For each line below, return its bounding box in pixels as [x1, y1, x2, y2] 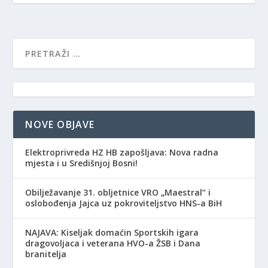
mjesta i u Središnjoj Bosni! [25, 157, 138, 169]
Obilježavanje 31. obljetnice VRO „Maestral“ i [25, 186, 211, 198]
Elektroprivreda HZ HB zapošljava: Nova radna [25, 146, 219, 158]
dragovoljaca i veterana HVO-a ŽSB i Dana [25, 237, 201, 249]
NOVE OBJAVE [25, 117, 95, 131]
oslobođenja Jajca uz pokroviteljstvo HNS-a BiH [25, 197, 223, 209]
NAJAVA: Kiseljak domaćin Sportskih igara [25, 226, 199, 238]
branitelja [25, 248, 67, 260]
